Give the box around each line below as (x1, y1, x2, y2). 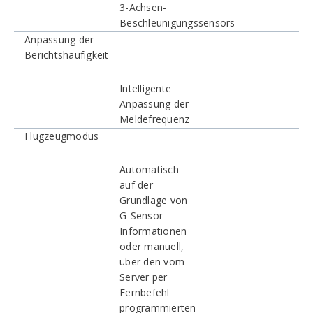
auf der (119, 178, 153, 191)
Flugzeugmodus (24, 129, 99, 143)
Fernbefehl (119, 286, 170, 299)
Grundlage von (119, 194, 188, 207)
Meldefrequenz (119, 112, 190, 126)
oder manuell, (119, 240, 184, 253)
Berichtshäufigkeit (24, 48, 109, 61)
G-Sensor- (119, 209, 167, 222)
